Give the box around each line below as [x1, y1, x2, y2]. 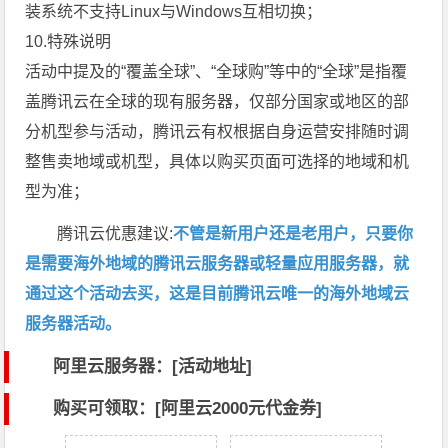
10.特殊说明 [25, 32, 112, 50]
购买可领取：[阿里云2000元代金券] [53, 398, 323, 418]
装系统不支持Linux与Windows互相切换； [25, 2, 323, 20]
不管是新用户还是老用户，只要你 [173, 224, 414, 242]
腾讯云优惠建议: [57, 224, 174, 242]
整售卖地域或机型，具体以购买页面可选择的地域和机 [25, 152, 410, 170]
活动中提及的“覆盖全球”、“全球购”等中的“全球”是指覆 [25, 62, 408, 80]
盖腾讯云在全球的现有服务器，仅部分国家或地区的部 [25, 92, 410, 110]
